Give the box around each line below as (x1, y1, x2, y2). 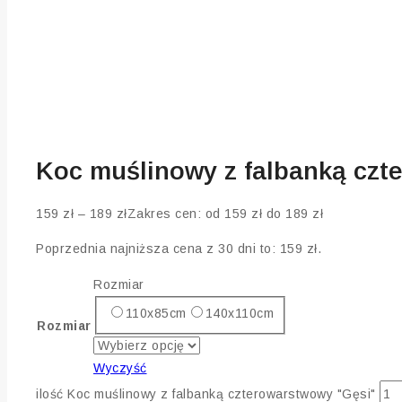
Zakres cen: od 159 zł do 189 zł (127, 206, 323, 222)
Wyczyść (93, 360, 147, 375)
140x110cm (205, 306, 274, 321)
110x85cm (125, 306, 187, 321)
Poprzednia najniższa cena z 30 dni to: (36, 241, 280, 257)
